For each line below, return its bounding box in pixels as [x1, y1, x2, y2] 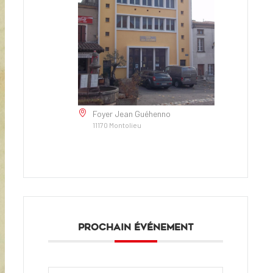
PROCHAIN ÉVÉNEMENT [78, 221, 194, 234]
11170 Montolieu [93, 121, 142, 130]
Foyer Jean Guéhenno [93, 108, 171, 119]
